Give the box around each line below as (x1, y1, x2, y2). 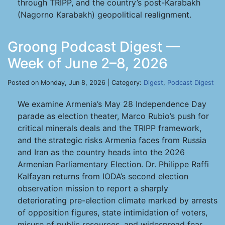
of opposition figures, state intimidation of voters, (18, 207, 207, 217)
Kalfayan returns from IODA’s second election (18, 171, 188, 181)
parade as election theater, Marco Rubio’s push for (18, 111, 209, 121)
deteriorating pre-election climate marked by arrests (18, 195, 217, 205)
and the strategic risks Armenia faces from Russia (18, 135, 206, 145)
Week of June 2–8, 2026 (8, 55, 168, 72)
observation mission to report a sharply (18, 183, 168, 193)
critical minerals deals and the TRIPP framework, (18, 123, 201, 133)
